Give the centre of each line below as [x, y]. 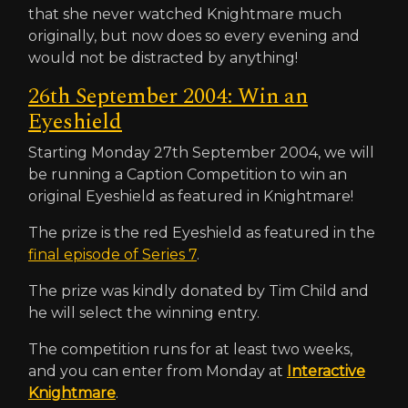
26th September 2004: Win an [168, 97]
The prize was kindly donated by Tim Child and [199, 291]
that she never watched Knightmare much [185, 14]
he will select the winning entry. [144, 313]
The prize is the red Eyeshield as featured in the [202, 233]
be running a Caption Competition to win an [188, 174]
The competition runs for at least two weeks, [190, 349]
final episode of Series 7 [112, 255]
